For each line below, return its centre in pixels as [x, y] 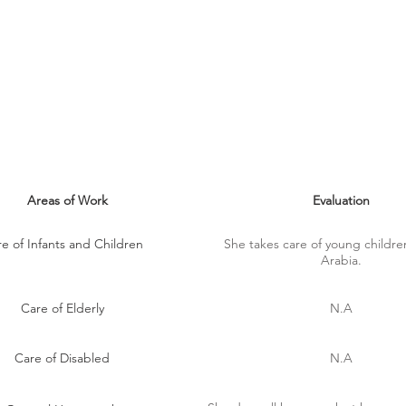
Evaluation [341, 200]
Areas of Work [68, 200]
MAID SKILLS [202, 135]
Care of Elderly [62, 308]
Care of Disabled [62, 358]
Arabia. [341, 260]
